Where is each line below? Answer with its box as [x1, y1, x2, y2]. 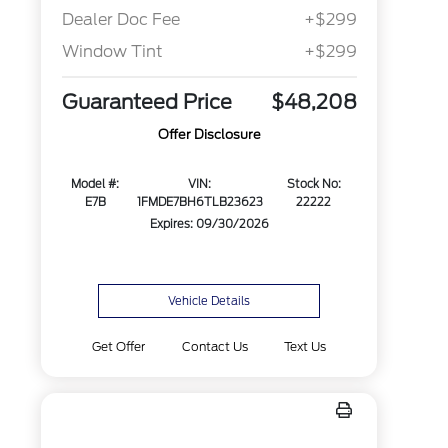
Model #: [71, 177, 120, 192]
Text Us [283, 339, 326, 354]
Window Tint [61, 42, 163, 62]
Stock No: [286, 177, 341, 192]
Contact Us [181, 339, 248, 354]
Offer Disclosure [157, 127, 261, 143]
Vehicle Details [168, 294, 251, 308]
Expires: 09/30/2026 [149, 217, 269, 232]
